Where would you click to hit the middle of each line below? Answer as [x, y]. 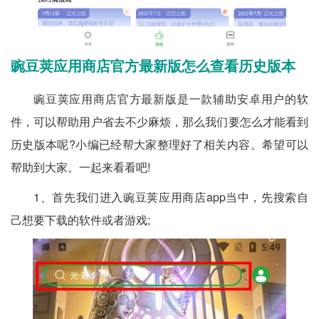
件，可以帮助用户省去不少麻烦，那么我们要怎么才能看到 [159, 121]
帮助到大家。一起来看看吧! [80, 167]
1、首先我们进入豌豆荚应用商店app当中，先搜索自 [171, 197]
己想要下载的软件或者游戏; [80, 219]
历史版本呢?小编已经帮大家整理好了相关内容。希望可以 [159, 144]
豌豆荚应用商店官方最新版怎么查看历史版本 [153, 66]
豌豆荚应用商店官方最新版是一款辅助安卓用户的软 [171, 98]
